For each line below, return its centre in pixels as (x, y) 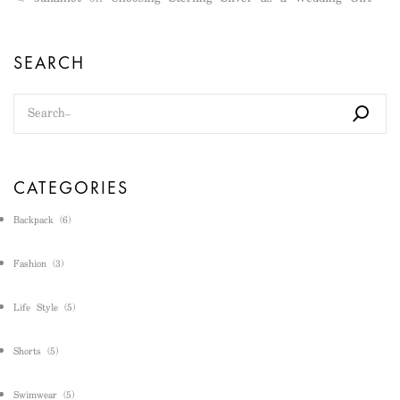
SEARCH (49, 62)
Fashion (30, 264)
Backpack (33, 220)
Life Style (36, 308)
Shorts (27, 351)
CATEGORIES (71, 187)
